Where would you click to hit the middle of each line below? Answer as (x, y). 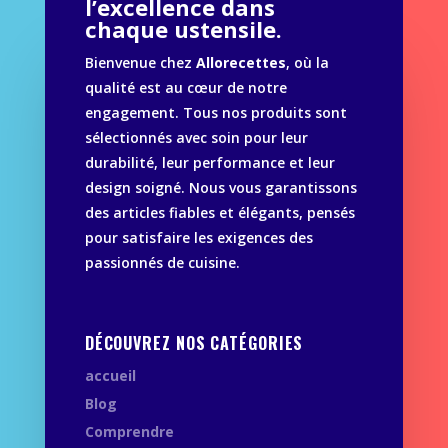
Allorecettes (240, 63)
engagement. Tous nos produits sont (215, 113)
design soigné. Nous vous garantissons (220, 188)
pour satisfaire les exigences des (198, 238)
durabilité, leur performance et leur (209, 163)
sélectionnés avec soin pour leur (196, 138)
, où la (307, 63)
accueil (110, 376)
